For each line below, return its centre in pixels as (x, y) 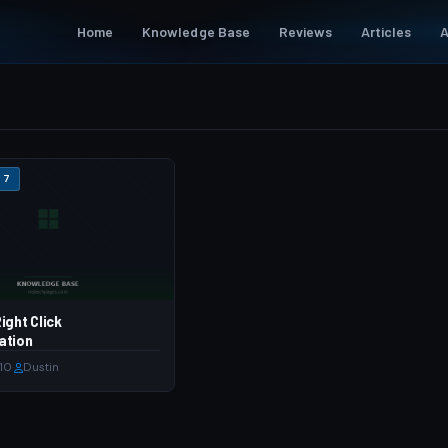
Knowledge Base (196, 31)
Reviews (305, 31)
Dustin (41, 368)
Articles (386, 31)
